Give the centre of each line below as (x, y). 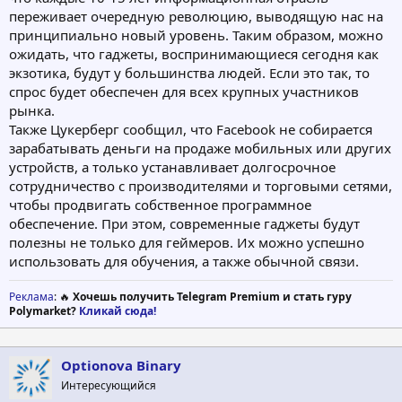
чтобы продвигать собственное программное (160, 205)
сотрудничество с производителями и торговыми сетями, (201, 186)
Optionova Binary (121, 366)
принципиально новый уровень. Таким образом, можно (196, 35)
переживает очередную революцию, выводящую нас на (196, 17)
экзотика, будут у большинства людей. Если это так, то (189, 73)
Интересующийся (109, 386)
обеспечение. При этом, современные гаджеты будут (184, 224)
